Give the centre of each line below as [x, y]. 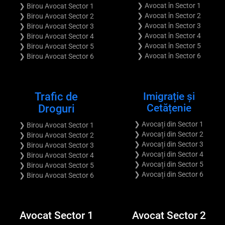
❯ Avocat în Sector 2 [169, 15]
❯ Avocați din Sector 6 [169, 174]
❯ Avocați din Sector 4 [169, 154]
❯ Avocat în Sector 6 [169, 55]
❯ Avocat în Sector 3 [169, 25]
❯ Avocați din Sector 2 [169, 134]
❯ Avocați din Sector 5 [169, 164]
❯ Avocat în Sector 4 [169, 35]
